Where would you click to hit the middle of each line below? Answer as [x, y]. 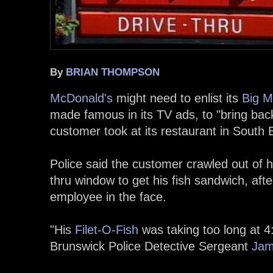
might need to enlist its [177, 98]
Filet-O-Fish [107, 229]
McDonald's [81, 98]
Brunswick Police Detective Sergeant [151, 246]
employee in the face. [108, 197]
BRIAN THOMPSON [113, 72]
